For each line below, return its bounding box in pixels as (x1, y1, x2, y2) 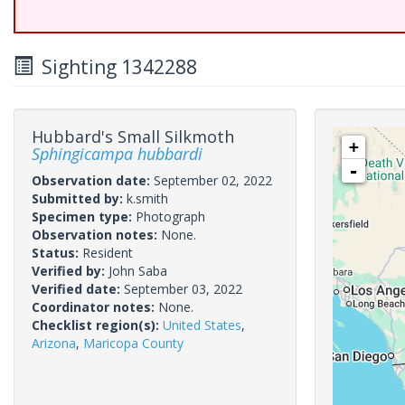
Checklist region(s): (32, 316, 163, 334)
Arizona (32, 334, 76, 352)
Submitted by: (32, 190, 127, 207)
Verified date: (32, 280, 124, 297)
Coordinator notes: (32, 298, 158, 316)
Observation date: (32, 172, 154, 189)
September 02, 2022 (154, 172, 272, 189)
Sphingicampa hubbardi (32, 143, 202, 165)
